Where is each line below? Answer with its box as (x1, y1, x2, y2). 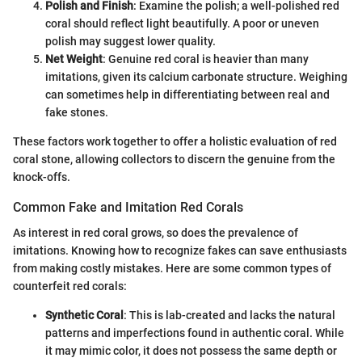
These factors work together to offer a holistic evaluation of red (13, 135, 337, 149)
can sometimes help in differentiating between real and (45, 88, 330, 102)
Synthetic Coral (45, 309, 124, 322)
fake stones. (45, 106, 108, 120)
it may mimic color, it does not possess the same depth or (45, 344, 337, 358)
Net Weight (45, 53, 103, 66)
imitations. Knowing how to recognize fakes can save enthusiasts (13, 244, 347, 258)
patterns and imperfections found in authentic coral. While (45, 326, 344, 340)
